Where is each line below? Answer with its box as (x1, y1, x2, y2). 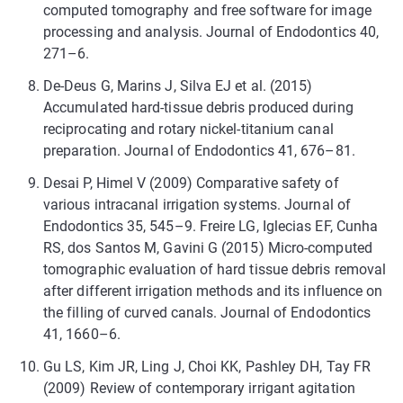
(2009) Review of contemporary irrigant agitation (43, 379, 355, 397)
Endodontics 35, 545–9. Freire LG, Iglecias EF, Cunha (43, 217, 379, 235)
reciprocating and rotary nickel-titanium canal (43, 120, 334, 138)
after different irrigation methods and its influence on (43, 282, 383, 300)
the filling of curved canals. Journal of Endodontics (43, 303, 372, 321)
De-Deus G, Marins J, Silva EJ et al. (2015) (43, 76, 313, 94)
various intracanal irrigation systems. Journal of (43, 195, 351, 213)
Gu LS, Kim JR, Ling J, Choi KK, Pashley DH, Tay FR (43, 357, 371, 375)
